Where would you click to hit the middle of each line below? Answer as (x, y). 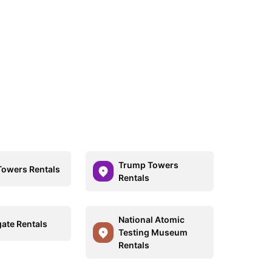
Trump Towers (148, 165)
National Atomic (151, 219)
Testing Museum (153, 232)
